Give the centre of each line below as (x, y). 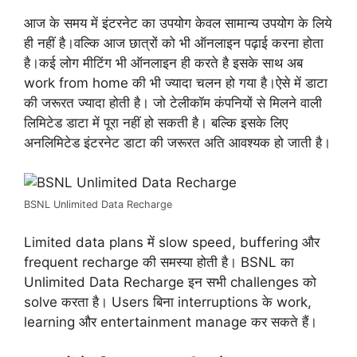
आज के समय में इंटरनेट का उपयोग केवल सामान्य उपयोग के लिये (178, 23)
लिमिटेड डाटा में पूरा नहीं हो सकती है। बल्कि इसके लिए (156, 122)
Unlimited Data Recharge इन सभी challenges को (170, 282)
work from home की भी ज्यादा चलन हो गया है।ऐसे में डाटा (176, 82)
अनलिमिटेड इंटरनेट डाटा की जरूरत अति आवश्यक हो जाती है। (177, 142)
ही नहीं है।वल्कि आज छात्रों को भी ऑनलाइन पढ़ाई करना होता (174, 43)
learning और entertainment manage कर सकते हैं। (171, 322)
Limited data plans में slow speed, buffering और (172, 242)
